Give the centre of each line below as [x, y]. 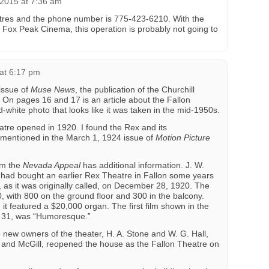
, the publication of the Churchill [135, 89]
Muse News [53, 89]
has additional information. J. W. [142, 165]
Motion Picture [183, 138]
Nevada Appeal [52, 165]
